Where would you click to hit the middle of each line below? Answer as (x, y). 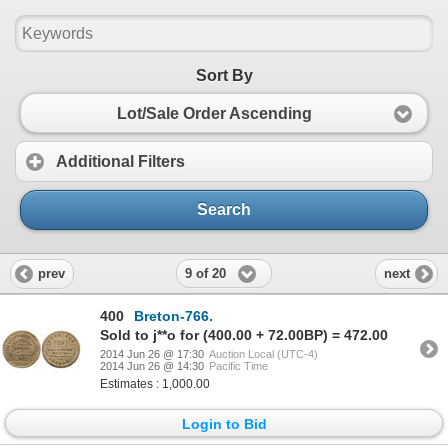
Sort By (224, 76)
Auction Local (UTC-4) (263, 353)
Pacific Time (238, 365)
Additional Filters (120, 161)
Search (224, 210)
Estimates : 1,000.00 (155, 383)
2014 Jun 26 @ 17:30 (152, 353)
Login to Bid (224, 423)
